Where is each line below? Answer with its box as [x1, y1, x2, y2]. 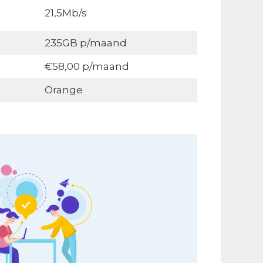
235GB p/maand [44, 37, 127, 49]
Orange [44, 84, 83, 96]
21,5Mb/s [44, 7, 87, 19]
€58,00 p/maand [44, 60, 129, 72]
